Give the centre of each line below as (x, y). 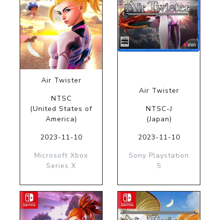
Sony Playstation (159, 156)
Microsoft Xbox (61, 156)
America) (61, 119)
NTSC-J (159, 109)
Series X (61, 166)
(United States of (61, 109)
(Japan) (159, 119)
